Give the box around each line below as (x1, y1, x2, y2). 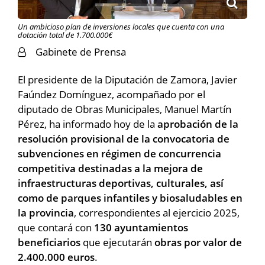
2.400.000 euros (18, 250, 95, 264)
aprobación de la (157, 117, 238, 131)
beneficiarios (18, 235, 80, 249)
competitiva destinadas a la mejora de (18, 161, 203, 175)
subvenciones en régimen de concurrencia (18, 146, 221, 160)
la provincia (18, 205, 74, 219)
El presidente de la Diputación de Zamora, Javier (18, 72, 237, 86)
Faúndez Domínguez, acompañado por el (18, 87, 205, 101)
